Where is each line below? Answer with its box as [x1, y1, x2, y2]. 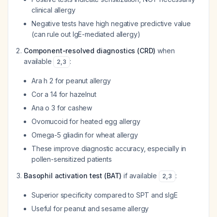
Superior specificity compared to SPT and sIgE [31, 191, 178, 199]
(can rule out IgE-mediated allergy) [31, 30, 140, 38]
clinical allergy [31, 6, 76, 14]
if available [122, 171, 159, 180]
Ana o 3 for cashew [31, 104, 93, 112]
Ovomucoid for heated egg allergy [31, 117, 140, 125]
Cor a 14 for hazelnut [31, 90, 96, 98]
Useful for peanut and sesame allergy [31, 204, 149, 213]
